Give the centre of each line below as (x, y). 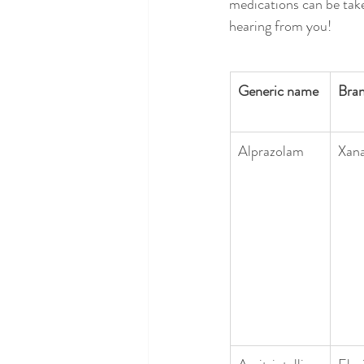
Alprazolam (271, 151)
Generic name (278, 91)
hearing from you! (280, 26)
